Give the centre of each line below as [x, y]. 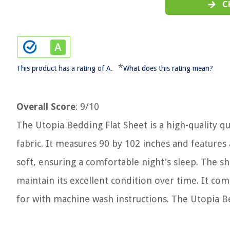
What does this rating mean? [168, 68]
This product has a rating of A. [65, 68]
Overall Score [46, 107]
